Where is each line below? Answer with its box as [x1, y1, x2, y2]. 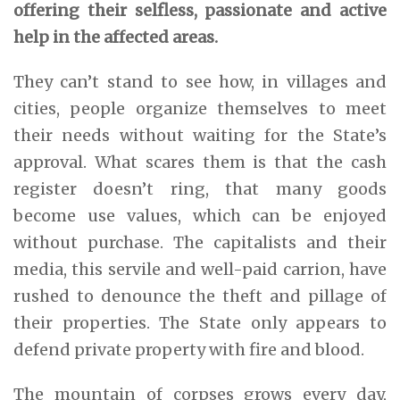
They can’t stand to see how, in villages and [13, 71, 387, 92]
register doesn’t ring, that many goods [13, 178, 387, 199]
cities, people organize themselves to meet [13, 97, 387, 119]
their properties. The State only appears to [13, 312, 387, 333]
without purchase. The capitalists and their [13, 231, 387, 253]
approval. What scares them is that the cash [13, 151, 387, 172]
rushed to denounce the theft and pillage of [13, 285, 387, 306]
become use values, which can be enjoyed [13, 204, 387, 226]
